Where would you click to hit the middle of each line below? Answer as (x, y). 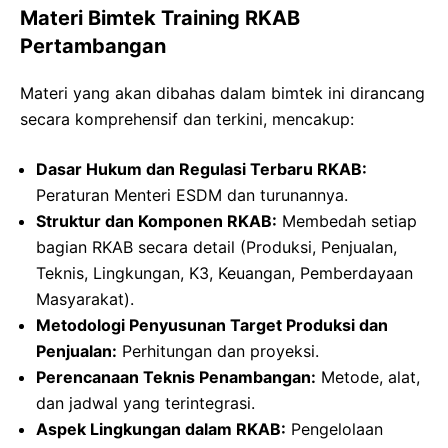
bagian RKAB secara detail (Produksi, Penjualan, (216, 247)
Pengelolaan (334, 429)
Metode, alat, (368, 377)
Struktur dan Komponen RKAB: (156, 221)
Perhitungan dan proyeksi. (218, 351)
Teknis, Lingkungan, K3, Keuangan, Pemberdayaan (224, 273)
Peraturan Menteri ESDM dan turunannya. (192, 195)
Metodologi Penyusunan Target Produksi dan (212, 325)
